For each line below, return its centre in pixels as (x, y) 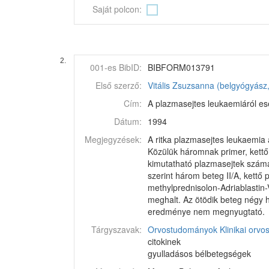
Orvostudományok (183, 229)
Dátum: (128, 121)
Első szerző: (119, 85)
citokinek (164, 241)
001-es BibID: (116, 67)
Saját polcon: (117, 9)
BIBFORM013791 (181, 67)
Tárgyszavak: (116, 229)
